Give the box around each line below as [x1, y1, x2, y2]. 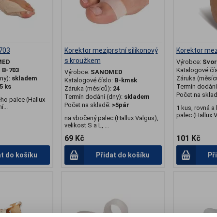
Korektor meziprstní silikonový [64, 46, 158, 55]
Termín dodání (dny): [64, 93, 123, 101]
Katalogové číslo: [64, 77, 114, 84]
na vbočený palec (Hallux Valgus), [64, 114, 158, 122]
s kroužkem [64, 57, 101, 65]
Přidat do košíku [95, 151, 150, 159]
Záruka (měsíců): [64, 85, 113, 93]
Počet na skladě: [64, 101, 112, 109]
